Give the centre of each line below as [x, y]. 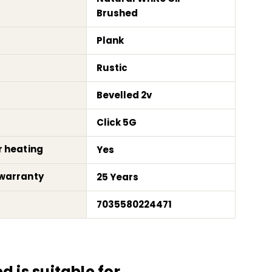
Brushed [117, 13]
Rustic [112, 67]
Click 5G [117, 122]
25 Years [118, 177]
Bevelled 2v [124, 95]
